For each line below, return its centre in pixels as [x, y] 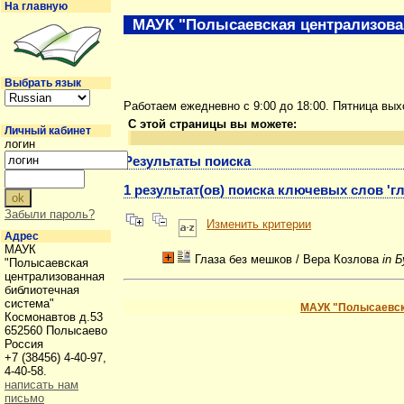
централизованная [55, 276]
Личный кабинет [48, 131]
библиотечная [42, 290]
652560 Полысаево [56, 331]
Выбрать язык [43, 83]
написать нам [41, 385]
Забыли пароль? [50, 214]
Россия [26, 344]
